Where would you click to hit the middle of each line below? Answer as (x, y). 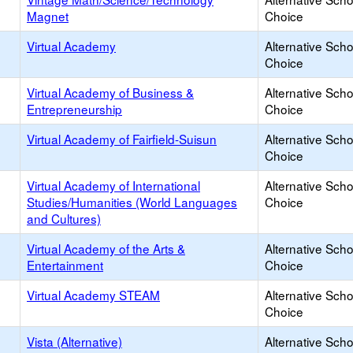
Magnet (48, 16)
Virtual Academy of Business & (110, 92)
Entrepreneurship (74, 109)
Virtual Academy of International (113, 185)
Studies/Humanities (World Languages (132, 202)
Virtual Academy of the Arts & (106, 248)
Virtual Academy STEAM (93, 295)
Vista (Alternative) (74, 341)
